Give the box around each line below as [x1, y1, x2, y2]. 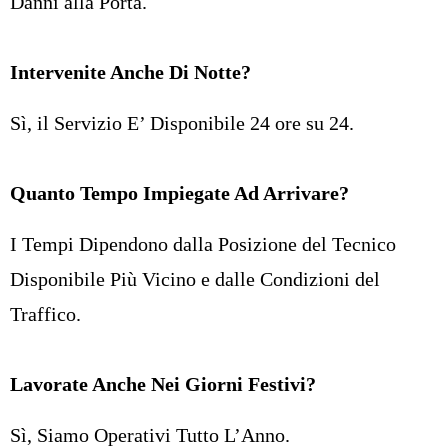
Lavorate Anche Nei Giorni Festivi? [10, 372, 316, 395]
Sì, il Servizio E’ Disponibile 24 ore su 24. [10, 111, 354, 134]
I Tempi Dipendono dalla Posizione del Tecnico [10, 232, 396, 255]
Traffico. [10, 302, 81, 325]
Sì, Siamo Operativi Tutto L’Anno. [10, 423, 290, 446]
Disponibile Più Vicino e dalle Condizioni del [10, 267, 380, 290]
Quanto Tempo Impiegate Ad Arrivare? [10, 181, 349, 204]
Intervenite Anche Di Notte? [10, 60, 251, 83]
